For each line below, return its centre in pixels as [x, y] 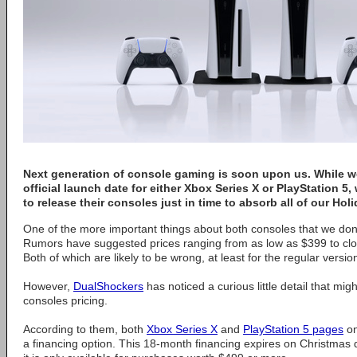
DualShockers [108, 286]
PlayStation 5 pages [293, 329]
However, [48, 286]
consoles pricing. [65, 300]
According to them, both [85, 329]
